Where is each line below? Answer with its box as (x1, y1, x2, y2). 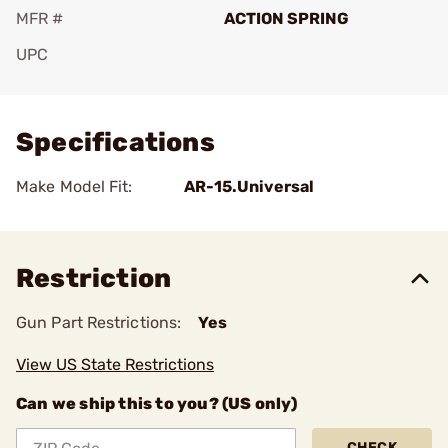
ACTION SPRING (224, 9, 349, 28)
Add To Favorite (44, 73, 162, 92)
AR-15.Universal (184, 177, 314, 196)
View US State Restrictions (16, 355, 214, 374)
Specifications (16, 127, 215, 158)
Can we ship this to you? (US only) (16, 394, 297, 413)
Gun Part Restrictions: (16, 313, 182, 332)
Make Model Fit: (16, 177, 133, 196)
